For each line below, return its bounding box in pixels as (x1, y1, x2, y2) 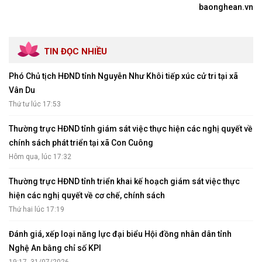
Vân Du (9, 85, 35, 95)
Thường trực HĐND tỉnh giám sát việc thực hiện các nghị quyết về (9, 123, 253, 133)
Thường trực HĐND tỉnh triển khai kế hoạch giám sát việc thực (9, 176, 240, 186)
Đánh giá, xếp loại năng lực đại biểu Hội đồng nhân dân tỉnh (9, 229, 232, 239)
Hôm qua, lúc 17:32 (9, 152, 71, 161)
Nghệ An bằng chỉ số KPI (9, 243, 101, 253)
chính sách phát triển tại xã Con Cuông (9, 137, 153, 147)
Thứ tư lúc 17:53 (9, 99, 61, 108)
